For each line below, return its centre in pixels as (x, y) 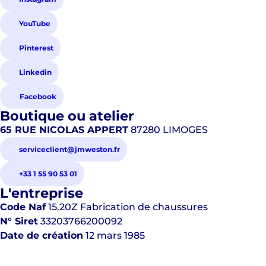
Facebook (38, 96)
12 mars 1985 (115, 235)
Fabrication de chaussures (144, 207)
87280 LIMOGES (168, 130)
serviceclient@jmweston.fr (69, 149)
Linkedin (35, 72)
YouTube (35, 23)
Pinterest (36, 48)
